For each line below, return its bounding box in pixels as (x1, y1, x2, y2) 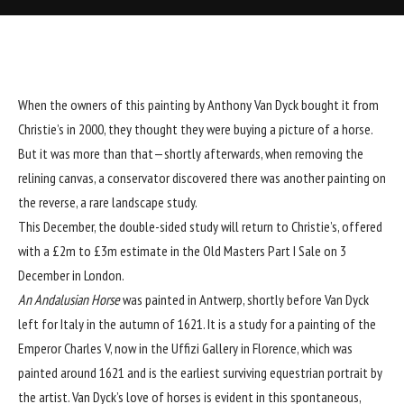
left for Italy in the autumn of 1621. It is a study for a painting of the (18, 314, 376, 333)
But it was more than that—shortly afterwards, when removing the (18, 143, 363, 162)
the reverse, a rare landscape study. (18, 192, 197, 211)
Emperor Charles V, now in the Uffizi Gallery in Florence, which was (18, 338, 353, 357)
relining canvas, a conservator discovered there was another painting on (18, 168, 386, 187)
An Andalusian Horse (18, 289, 120, 308)
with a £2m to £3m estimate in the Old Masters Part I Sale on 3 (18, 241, 346, 260)
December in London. (18, 265, 124, 284)
